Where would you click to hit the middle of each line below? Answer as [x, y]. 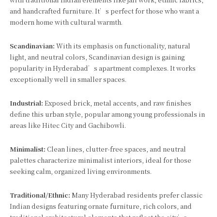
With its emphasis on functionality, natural [123, 46]
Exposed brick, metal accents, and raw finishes [117, 103]
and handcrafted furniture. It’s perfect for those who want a [104, 11]
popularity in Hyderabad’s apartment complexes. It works [103, 68]
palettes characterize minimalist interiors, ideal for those [101, 160]
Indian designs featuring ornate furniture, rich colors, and [101, 206]
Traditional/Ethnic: [40, 195]
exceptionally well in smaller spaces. [68, 79]
